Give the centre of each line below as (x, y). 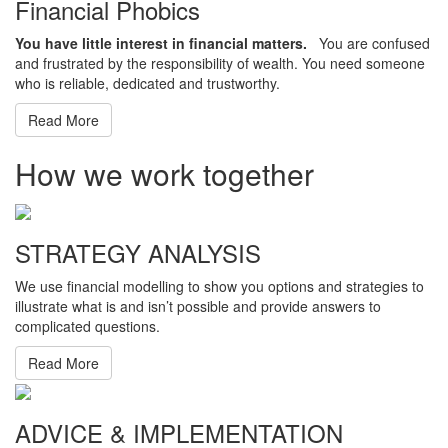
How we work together (164, 173)
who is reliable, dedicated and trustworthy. (147, 82)
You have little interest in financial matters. (161, 42)
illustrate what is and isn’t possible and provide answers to (198, 305)
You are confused (368, 42)
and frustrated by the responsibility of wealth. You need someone (220, 62)
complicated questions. (87, 325)
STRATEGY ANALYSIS (138, 252)
